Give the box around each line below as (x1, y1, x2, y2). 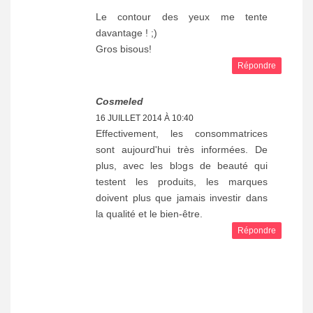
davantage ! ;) (96, 27, 157, 38)
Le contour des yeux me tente (96, 10, 268, 22)
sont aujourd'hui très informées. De (96, 143, 268, 155)
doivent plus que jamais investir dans (96, 191, 268, 203)
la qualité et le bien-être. (96, 208, 203, 219)
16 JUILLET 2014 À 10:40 (96, 112, 194, 123)
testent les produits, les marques (96, 175, 268, 187)
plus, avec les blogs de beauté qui (96, 159, 268, 171)
